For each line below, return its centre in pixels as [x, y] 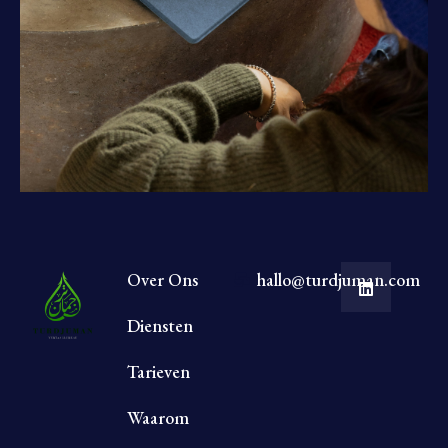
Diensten [160, 325]
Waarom [158, 417]
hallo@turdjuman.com [338, 279]
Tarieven [158, 371]
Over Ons [162, 279]
